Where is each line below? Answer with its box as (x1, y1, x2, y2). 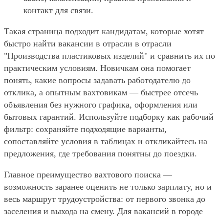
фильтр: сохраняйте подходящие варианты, (4, 124, 167, 134)
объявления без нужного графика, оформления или (4, 100, 197, 110)
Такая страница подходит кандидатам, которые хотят (4, 26, 204, 37)
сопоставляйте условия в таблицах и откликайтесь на (4, 136, 207, 147)
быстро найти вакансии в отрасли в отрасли (4, 39, 172, 49)
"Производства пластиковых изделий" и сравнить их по (4, 51, 215, 61)
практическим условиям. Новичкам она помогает (4, 63, 191, 73)
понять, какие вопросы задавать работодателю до (4, 75, 191, 86)
